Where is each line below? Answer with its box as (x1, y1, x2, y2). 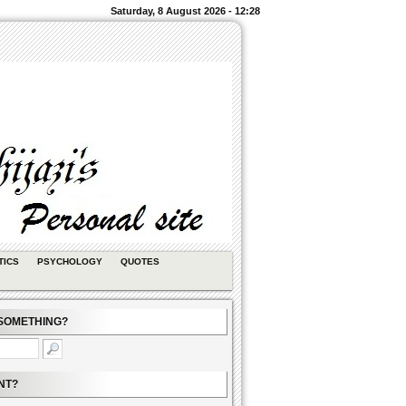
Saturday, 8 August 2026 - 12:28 (111, 5, 260, 16)
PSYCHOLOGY (37, 256, 102, 266)
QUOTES (121, 256, 159, 266)
